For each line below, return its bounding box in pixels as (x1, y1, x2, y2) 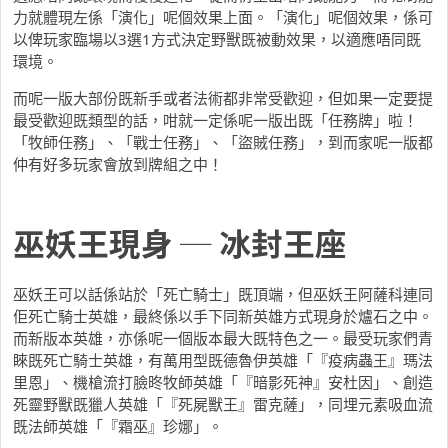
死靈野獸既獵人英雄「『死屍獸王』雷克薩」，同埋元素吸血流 (13, 393, 433, 414)
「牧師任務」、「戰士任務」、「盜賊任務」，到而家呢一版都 (13, 132, 433, 153)
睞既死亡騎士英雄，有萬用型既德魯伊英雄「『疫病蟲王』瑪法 (13, 349, 433, 370)
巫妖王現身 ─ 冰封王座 (13, 219, 347, 266)
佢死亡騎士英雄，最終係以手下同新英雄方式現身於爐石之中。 (13, 305, 433, 326)
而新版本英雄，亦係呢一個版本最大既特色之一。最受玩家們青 (13, 327, 433, 348)
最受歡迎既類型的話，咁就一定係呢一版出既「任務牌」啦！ (13, 110, 418, 131)
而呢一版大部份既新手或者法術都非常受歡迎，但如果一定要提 (13, 88, 433, 109)
